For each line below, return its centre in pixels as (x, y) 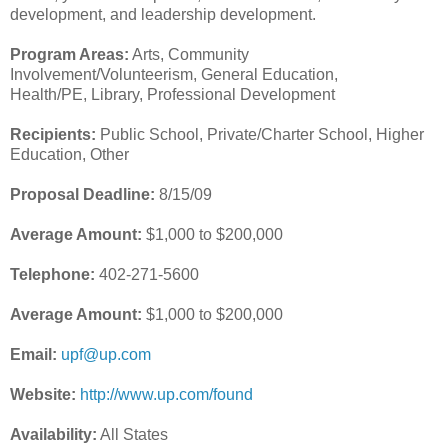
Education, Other (69, 154)
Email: (33, 354)
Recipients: (53, 134)
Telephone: (52, 274)
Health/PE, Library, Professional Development (172, 94)
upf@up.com (106, 354)
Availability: (53, 434)
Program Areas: (69, 54)
